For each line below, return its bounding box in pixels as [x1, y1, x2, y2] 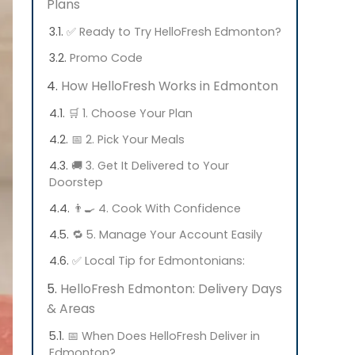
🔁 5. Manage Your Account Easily [72, 227, 262, 242]
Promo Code [70, 50, 143, 66]
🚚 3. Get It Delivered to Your [71, 158, 229, 174]
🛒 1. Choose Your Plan [68, 105, 193, 121]
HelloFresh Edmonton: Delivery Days [60, 280, 282, 298]
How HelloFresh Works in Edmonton [61, 77, 278, 95]
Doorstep [49, 174, 103, 190]
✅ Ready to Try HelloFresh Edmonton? [67, 24, 281, 40]
